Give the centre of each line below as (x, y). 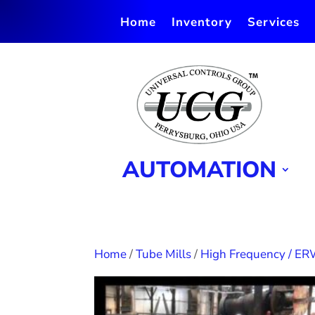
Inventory (201, 22)
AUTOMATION (200, 170)
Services (273, 22)
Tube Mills (164, 255)
